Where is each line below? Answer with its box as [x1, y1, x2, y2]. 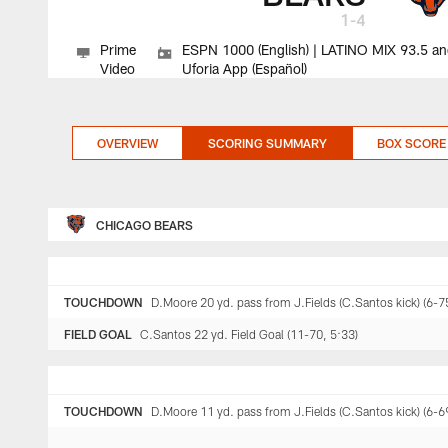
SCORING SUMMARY [208, 136, 327, 150]
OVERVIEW [97, 136, 158, 150]
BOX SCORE [377, 136, 446, 150]
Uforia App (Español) [182, 60, 308, 77]
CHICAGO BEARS [96, 217, 193, 232]
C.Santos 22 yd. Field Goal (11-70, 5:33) [140, 327, 358, 341]
